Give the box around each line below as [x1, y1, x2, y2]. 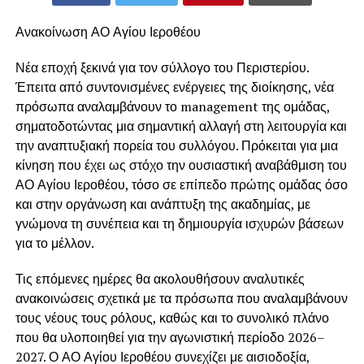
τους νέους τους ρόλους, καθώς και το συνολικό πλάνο [15, 309, 329, 327]
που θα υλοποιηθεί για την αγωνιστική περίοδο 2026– [15, 328, 325, 347]
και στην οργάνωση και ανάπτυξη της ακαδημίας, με [15, 195, 310, 214]
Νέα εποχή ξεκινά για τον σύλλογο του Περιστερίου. [15, 58, 309, 77]
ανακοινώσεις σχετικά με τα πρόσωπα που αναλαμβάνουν [15, 289, 348, 308]
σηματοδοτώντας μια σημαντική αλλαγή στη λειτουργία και [15, 117, 347, 136]
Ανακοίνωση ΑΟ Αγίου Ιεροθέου [15, 23, 201, 41]
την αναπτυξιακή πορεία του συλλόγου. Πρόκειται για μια [15, 136, 338, 155]
